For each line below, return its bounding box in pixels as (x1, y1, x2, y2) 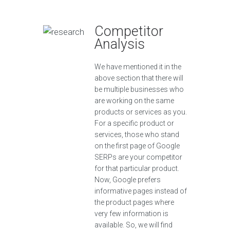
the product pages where (94, 198, 174, 206)
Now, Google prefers (94, 176, 161, 184)
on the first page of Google (94, 142, 180, 150)
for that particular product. (94, 164, 179, 172)
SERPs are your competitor (94, 153, 182, 161)
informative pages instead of (94, 187, 187, 195)
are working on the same (94, 97, 174, 105)
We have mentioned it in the (94, 63, 181, 71)
